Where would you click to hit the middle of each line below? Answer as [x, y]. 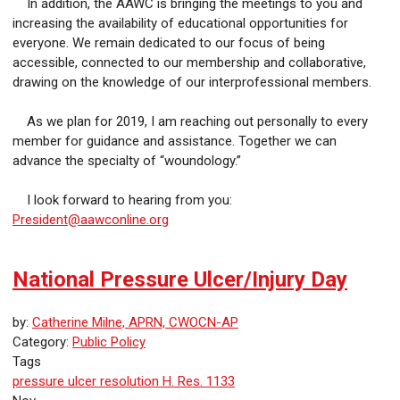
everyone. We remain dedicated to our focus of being [169, 43]
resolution [128, 382]
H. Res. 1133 [197, 382]
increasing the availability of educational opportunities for [180, 24]
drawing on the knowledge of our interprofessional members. [192, 83]
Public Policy [109, 342]
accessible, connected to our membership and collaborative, [189, 63]
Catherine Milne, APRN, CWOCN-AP [135, 323]
